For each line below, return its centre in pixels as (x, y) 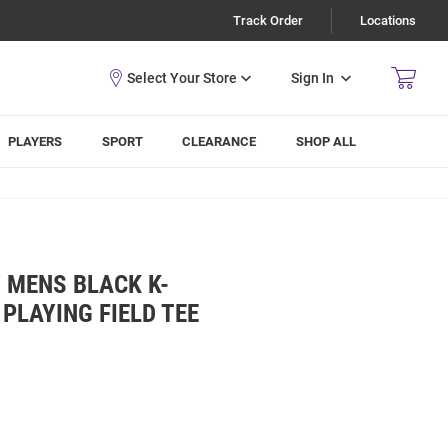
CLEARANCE (219, 141)
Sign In (312, 77)
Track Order (268, 20)
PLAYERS (35, 141)
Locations (388, 20)
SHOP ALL (326, 141)
